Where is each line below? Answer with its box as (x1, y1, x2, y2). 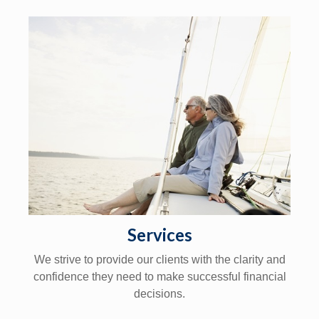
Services (127, 224, 192, 246)
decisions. (134, 288, 185, 300)
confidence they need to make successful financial (33, 271, 286, 283)
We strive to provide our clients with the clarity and (33, 253, 286, 266)
